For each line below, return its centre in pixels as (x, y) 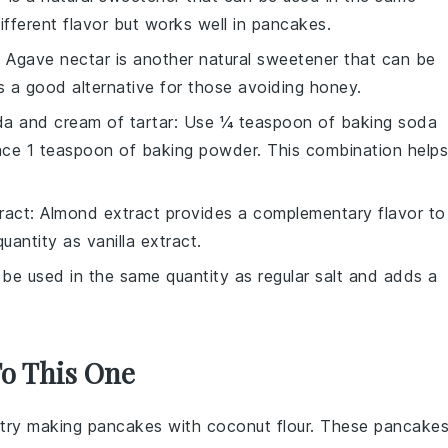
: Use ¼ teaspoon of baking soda (305, 122)
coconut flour (258, 426)
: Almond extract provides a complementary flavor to (238, 213)
